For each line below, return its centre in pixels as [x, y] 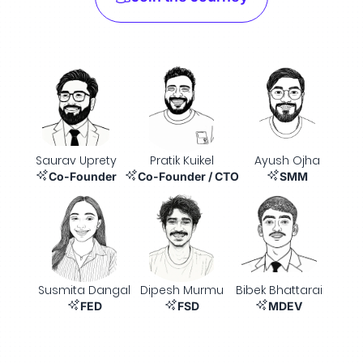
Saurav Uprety [76, 160]
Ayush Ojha [287, 160]
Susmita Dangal [84, 290]
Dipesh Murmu [181, 290]
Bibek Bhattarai [279, 290]
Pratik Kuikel [181, 160]
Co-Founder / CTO [188, 176]
